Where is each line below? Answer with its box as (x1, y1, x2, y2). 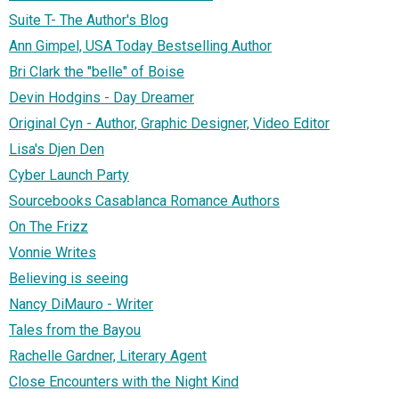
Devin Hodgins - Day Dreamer (9, 89, 194, 107)
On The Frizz (9, 218, 88, 236)
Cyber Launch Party (9, 167, 129, 184)
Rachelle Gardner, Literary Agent (9, 347, 207, 365)
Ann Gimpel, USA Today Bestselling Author (9, 37, 272, 55)
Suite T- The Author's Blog (9, 12, 168, 29)
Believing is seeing (9, 270, 128, 288)
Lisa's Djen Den (9, 141, 104, 159)
